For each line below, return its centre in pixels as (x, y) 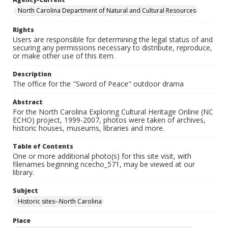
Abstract (28, 102)
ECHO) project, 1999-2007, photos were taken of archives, (109, 120)
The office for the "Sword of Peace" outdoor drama (98, 84)
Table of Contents (43, 146)
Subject (25, 191)
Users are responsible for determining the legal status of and (113, 39)
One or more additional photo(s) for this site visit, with (102, 156)
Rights (23, 30)
